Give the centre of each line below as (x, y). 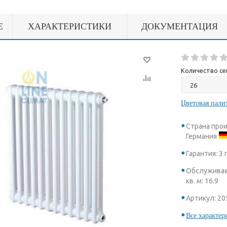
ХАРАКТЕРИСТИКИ (70, 26)
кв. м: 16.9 (202, 181)
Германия (202, 136)
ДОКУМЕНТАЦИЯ (180, 26)
